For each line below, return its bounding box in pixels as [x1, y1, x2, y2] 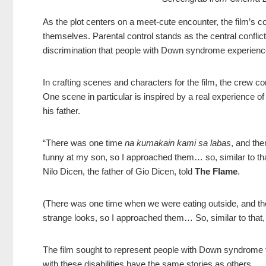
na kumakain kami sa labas [125, 138, 231, 148]
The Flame [195, 166, 237, 177]
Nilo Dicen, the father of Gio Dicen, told [43, 166, 195, 177]
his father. [43, 106, 80, 116]
